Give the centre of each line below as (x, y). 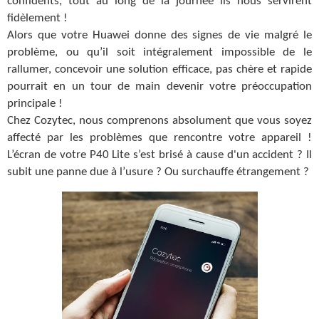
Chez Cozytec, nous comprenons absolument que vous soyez (159, 120)
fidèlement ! (37, 18)
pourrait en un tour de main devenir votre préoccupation (159, 86)
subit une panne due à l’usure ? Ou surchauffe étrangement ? (158, 172)
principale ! (35, 103)
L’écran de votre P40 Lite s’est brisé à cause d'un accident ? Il (159, 155)
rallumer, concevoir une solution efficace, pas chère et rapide (159, 69)
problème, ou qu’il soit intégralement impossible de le (159, 52)
